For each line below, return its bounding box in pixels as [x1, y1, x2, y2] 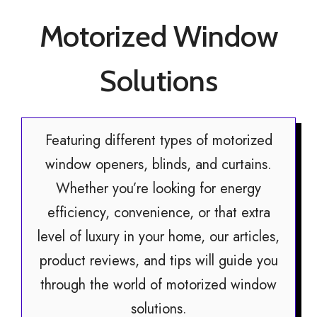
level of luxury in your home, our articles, [38, 226, 279, 248]
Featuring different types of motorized [45, 130, 272, 151]
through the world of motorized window [40, 275, 277, 296]
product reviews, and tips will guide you [39, 250, 278, 272]
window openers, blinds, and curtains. [45, 154, 272, 175]
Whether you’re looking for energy [56, 178, 261, 200]
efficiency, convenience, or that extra [47, 202, 270, 224]
